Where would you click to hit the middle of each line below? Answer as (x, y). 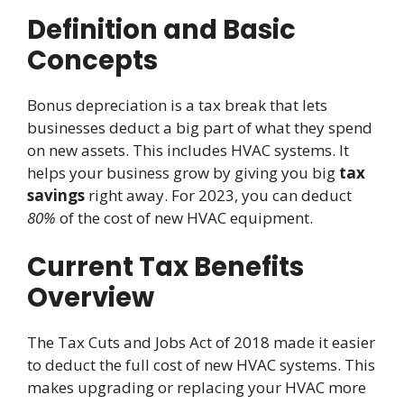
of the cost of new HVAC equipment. (184, 217)
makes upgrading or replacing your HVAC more (197, 388)
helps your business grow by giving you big (183, 172)
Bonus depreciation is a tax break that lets (177, 105)
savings (56, 195)
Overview (91, 298)
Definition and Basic (161, 29)
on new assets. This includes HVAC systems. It (188, 150)
